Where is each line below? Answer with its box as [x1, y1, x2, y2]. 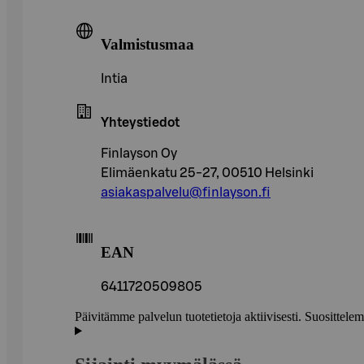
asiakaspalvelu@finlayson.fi [101, 186, 271, 200]
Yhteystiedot [101, 116, 180, 130]
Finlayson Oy [101, 147, 177, 161]
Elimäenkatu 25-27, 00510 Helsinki [101, 167, 314, 180]
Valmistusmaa [101, 36, 194, 54]
